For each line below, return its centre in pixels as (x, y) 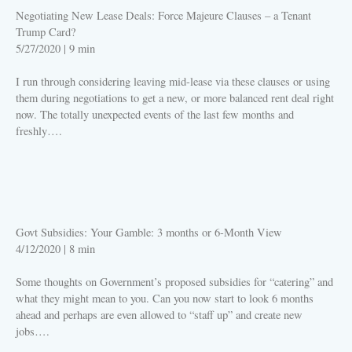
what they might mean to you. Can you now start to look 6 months (165, 299)
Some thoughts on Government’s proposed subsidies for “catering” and (174, 282)
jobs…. (33, 332)
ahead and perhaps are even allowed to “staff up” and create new (159, 315)
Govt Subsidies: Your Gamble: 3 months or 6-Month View (149, 233)
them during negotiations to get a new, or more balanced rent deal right (175, 98)
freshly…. (39, 131)
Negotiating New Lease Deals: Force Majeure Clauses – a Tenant (163, 16)
